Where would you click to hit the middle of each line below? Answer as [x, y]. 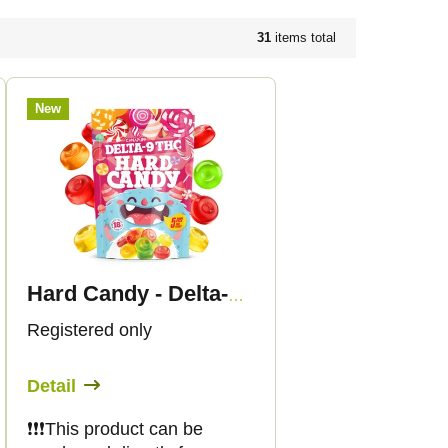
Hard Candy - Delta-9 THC [236, 296]
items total [303, 38]
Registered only [89, 330]
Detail [51, 386]
